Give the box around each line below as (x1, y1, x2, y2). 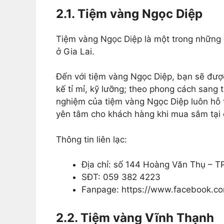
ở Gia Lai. (56, 46, 94, 56)
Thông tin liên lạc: (56, 134, 127, 144)
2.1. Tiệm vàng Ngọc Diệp (56, 6, 202, 21)
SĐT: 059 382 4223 (81, 172, 160, 182)
